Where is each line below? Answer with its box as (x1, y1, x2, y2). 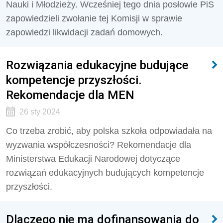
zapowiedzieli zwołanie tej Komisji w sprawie (6, 13, 182, 23)
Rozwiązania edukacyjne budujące (6, 58, 189, 72)
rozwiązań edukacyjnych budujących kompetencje (6, 168, 204, 178)
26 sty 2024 (19, 108, 60, 116)
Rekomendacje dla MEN (6, 88, 134, 102)
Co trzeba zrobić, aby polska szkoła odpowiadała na (6, 126, 212, 136)
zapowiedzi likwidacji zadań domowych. (6, 27, 163, 37)
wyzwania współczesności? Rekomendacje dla (6, 140, 191, 150)
